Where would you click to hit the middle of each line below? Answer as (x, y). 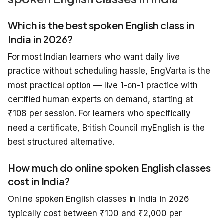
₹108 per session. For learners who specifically (99, 113)
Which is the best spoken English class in (101, 25)
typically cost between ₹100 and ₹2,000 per (95, 213)
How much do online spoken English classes (109, 167)
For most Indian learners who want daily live (94, 56)
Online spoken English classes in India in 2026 (99, 199)
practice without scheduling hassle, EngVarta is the (109, 71)
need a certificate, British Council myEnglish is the (106, 127)
